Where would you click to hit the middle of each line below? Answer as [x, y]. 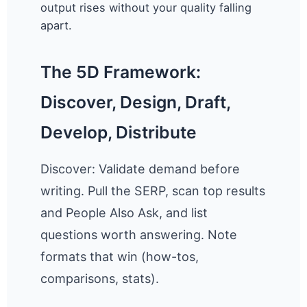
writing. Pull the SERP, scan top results [153, 191]
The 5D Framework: [121, 72]
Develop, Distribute [119, 133]
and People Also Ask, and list [124, 213]
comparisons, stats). [100, 279]
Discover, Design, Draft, [136, 102]
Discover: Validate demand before [140, 169]
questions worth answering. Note [139, 235]
